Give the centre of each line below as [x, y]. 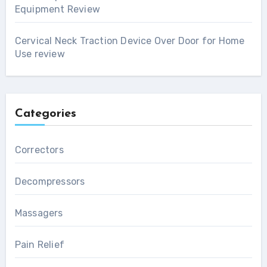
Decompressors [50, 182]
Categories [45, 114]
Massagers [39, 213]
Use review [40, 54]
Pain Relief [39, 245]
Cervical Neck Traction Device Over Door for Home [130, 41]
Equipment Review [57, 10]
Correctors [39, 150]
